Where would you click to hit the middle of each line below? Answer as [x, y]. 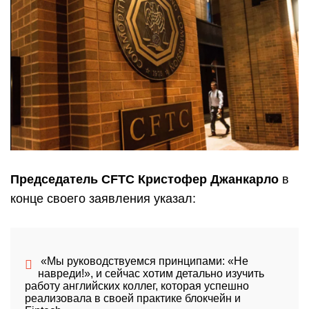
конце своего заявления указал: [103, 199]
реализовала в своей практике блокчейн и [132, 299]
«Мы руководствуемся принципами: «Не [143, 261]
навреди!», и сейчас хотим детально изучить [151, 274]
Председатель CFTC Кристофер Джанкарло [144, 180]
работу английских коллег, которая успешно [137, 286]
